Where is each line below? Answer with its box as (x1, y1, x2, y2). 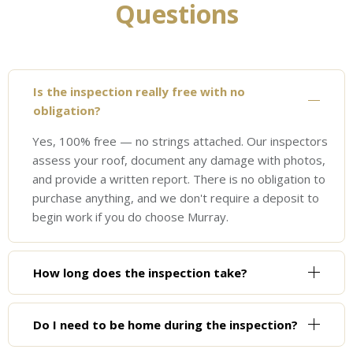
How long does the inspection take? (33, 264, 247, 281)
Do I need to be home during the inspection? (33, 316, 298, 333)
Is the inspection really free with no (33, 83, 245, 99)
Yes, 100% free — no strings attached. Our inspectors (32, 132, 328, 149)
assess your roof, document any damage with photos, (32, 151, 325, 168)
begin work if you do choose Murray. (32, 208, 229, 225)
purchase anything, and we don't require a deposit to (32, 189, 319, 206)
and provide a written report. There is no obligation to (32, 170, 325, 187)
